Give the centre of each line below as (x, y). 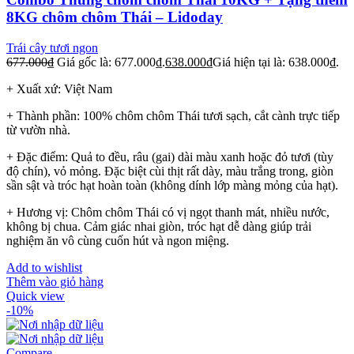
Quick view (36, 296)
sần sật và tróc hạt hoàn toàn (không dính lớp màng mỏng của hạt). (172, 186)
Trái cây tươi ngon (52, 48)
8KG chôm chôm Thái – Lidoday (115, 17)
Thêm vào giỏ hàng (55, 282)
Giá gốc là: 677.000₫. (111, 62)
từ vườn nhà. (38, 130)
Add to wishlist (44, 268)
